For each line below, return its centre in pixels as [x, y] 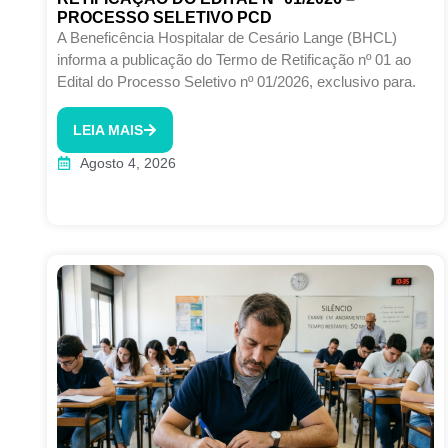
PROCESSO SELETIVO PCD [164, 17]
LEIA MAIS [108, 129]
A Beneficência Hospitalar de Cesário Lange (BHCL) [227, 37]
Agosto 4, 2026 [127, 162]
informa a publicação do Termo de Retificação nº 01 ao [234, 59]
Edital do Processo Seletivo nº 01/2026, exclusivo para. [236, 81]
